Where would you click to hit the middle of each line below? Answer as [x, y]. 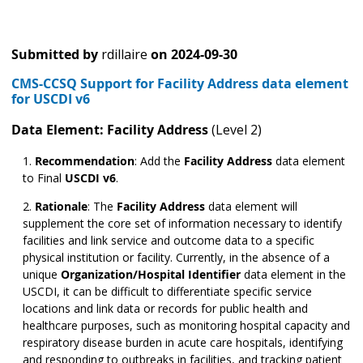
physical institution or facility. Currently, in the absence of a [176, 258]
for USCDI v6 [51, 99]
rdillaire [124, 55]
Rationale [61, 207]
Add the [162, 161]
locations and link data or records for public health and [165, 309]
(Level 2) [237, 130]
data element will [251, 207]
